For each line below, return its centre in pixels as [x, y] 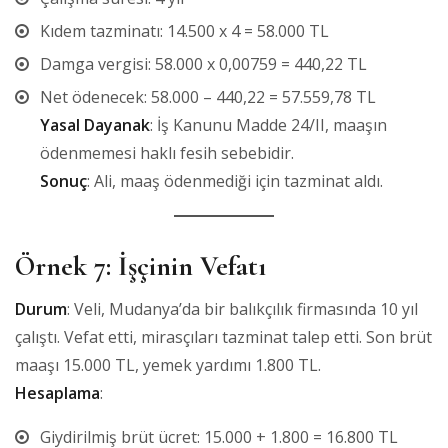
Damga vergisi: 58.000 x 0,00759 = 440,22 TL [203, 63]
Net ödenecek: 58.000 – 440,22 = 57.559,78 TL [208, 96]
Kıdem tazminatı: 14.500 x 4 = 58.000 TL [184, 30]
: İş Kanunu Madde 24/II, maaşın [268, 124]
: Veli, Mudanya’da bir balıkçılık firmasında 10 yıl [242, 308]
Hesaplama [57, 392]
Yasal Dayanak [95, 124]
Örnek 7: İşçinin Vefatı [140, 265]
